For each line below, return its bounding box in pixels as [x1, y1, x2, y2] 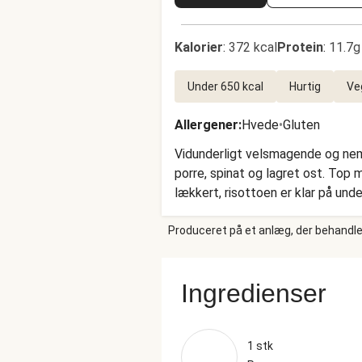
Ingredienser [181, 279, 326, 308]
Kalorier [175, 40, 223, 55]
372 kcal [229, 40, 277, 55]
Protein [277, 40, 323, 55]
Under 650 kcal [187, 80, 263, 93]
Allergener [175, 117, 238, 133]
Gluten [283, 117, 320, 133]
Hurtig [289, 80, 321, 93]
